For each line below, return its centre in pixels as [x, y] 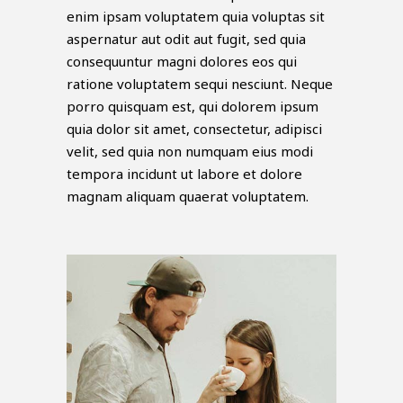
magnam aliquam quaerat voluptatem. [188, 197]
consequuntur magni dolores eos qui [182, 62]
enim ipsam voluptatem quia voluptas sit [196, 17]
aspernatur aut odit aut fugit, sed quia [186, 39]
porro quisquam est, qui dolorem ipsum [193, 107]
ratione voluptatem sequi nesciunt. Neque [200, 84]
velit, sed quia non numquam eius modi [190, 152]
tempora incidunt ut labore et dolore [184, 174]
